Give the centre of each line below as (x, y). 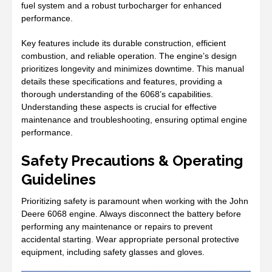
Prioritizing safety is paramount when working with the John (135, 201)
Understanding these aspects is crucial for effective (119, 107)
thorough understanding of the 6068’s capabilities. (117, 94)
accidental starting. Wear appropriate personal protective (130, 240)
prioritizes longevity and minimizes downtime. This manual (133, 69)
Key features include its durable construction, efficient (124, 43)
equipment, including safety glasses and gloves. (113, 252)
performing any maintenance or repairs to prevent (117, 227)
